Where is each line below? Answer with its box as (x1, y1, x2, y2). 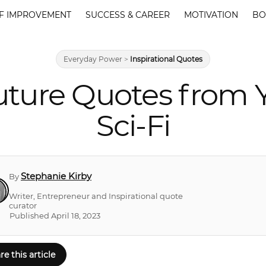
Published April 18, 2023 (9, 211, 100, 220)
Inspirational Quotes (130, 55, 202, 64)
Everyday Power (64, 55, 122, 64)
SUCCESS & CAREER (85, 9, 170, 20)
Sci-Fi (96, 107, 170, 143)
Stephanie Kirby (21, 170, 91, 182)
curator (9, 201, 37, 210)
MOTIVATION (184, 9, 238, 20)
